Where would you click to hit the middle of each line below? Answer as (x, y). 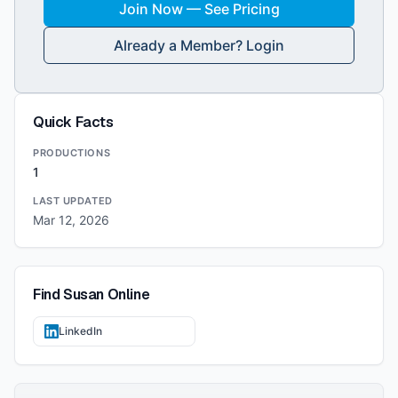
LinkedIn (80, 331)
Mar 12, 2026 (71, 220)
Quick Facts (73, 122)
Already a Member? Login (199, 45)
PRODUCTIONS (72, 153)
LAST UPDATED (73, 201)
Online (127, 295)
